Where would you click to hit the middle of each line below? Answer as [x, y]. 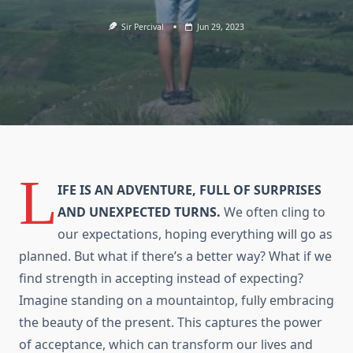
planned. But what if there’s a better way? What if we [175, 256]
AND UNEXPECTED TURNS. [139, 212]
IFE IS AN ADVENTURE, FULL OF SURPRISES [190, 190]
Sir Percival [143, 27]
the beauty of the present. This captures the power [171, 323]
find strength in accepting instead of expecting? [161, 279]
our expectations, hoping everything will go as [195, 234]
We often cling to [273, 212]
